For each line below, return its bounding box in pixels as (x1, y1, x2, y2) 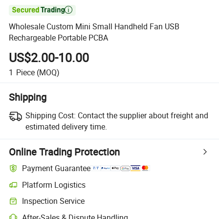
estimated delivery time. (25, 121, 107, 132)
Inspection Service (22, 196, 85, 207)
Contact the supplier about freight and (77, 109, 208, 121)
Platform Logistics (22, 179, 86, 190)
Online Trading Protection (9, 145, 120, 158)
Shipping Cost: (25, 109, 76, 121)
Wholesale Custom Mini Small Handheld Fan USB (9, 21, 180, 32)
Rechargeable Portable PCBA (9, 32, 109, 44)
